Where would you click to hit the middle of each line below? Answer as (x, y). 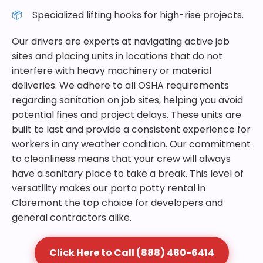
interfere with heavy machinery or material (112, 71)
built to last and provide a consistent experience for (131, 129)
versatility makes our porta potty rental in (109, 188)
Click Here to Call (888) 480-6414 (131, 253)
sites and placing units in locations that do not (117, 56)
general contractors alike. (72, 218)
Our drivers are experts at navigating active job (121, 41)
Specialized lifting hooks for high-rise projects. (138, 15)
